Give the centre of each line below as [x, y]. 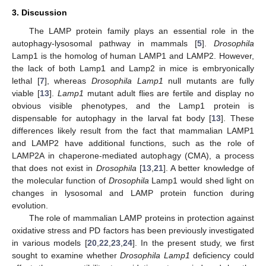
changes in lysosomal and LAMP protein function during [133, 193]
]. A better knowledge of [209, 168]
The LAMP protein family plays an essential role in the [141, 31]
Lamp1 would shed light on [202, 181]
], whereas [68, 81]
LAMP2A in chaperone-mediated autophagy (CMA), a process [133, 156]
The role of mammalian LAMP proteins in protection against [141, 218]
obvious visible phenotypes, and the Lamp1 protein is [133, 106]
